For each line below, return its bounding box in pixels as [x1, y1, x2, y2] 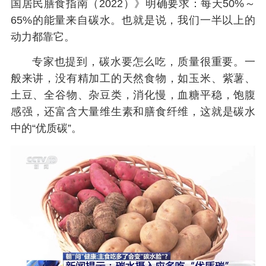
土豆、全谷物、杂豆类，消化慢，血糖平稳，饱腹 [10, 89, 256, 102]
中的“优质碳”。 [10, 122, 82, 135]
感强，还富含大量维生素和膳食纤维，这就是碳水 [10, 106, 256, 118]
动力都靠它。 [10, 31, 75, 43]
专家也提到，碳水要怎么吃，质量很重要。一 [31, 56, 256, 68]
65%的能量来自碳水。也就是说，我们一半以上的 [10, 14, 256, 27]
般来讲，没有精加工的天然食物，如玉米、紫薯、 [10, 72, 256, 85]
